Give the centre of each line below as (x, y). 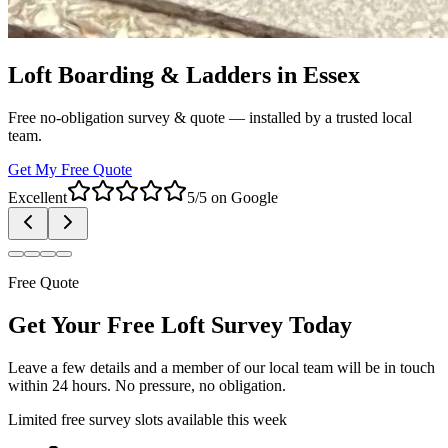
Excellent (37, 197)
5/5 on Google (232, 197)
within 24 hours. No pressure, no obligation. (147, 385)
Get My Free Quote (70, 169)
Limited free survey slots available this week (147, 419)
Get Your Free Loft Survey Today (180, 324)
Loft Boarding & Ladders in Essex (184, 74)
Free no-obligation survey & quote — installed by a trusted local (210, 117)
